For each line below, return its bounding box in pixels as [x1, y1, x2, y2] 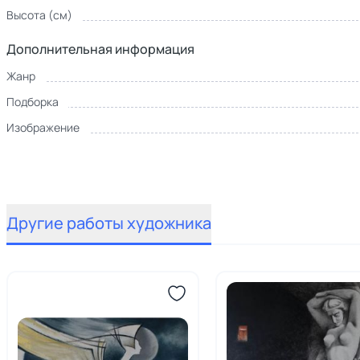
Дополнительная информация [6, 40, 194, 58]
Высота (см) [6, 7, 72, 22]
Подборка [6, 94, 59, 109]
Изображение [6, 120, 80, 135]
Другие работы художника [6, 212, 211, 234]
